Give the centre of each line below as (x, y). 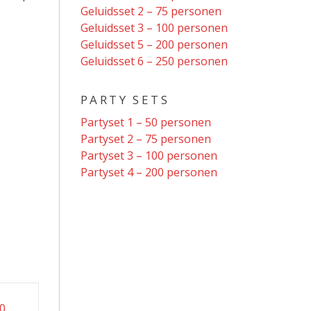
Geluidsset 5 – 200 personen (154, 44)
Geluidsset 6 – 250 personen (154, 61)
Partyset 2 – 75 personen (146, 139)
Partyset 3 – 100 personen (149, 155)
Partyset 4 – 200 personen (149, 172)
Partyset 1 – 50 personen (146, 122)
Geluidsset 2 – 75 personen (151, 11)
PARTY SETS (125, 100)
